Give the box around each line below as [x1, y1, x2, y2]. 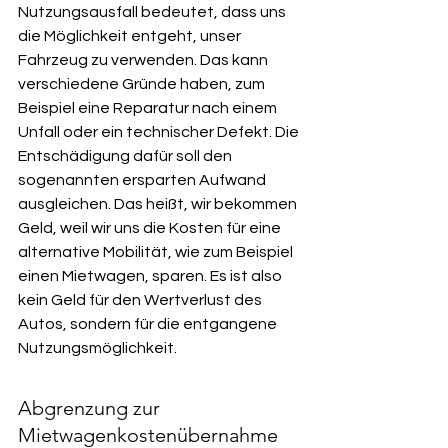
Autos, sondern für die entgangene [18, 316, 280, 332]
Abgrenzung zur [18, 396, 165, 420]
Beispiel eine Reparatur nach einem [18, 100, 280, 116]
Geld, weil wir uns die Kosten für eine [18, 220, 284, 236]
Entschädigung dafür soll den [18, 148, 235, 164]
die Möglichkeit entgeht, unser [18, 28, 244, 44]
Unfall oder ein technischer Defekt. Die [18, 124, 302, 140]
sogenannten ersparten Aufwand [18, 172, 269, 188]
